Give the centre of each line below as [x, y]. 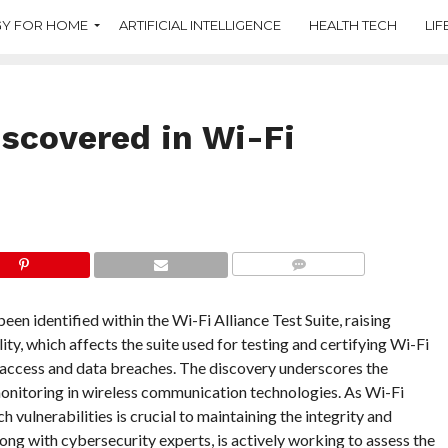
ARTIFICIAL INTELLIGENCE [200, 24]
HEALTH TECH [353, 24]
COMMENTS [301, 288]
